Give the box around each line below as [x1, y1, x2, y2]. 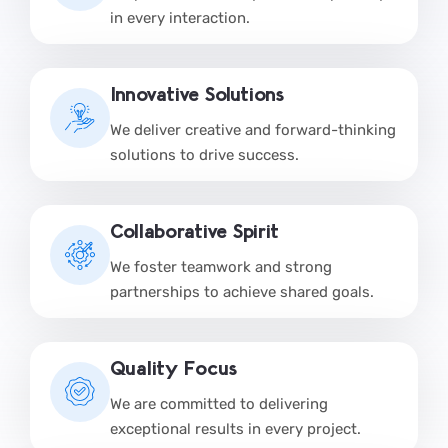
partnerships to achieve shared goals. [110, 282, 374, 301]
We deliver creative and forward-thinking [110, 120, 396, 139]
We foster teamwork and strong [110, 257, 332, 276]
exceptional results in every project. [110, 419, 361, 438]
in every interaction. [110, 8, 250, 27]
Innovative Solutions [110, 80, 284, 105]
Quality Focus [110, 354, 237, 379]
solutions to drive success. [110, 145, 299, 164]
